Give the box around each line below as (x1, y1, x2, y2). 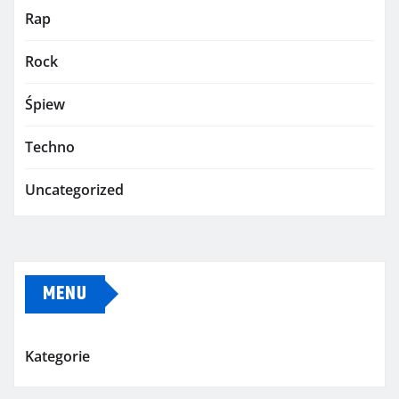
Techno (25, 136, 75, 157)
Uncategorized (25, 179, 124, 199)
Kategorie (25, 346, 90, 366)
